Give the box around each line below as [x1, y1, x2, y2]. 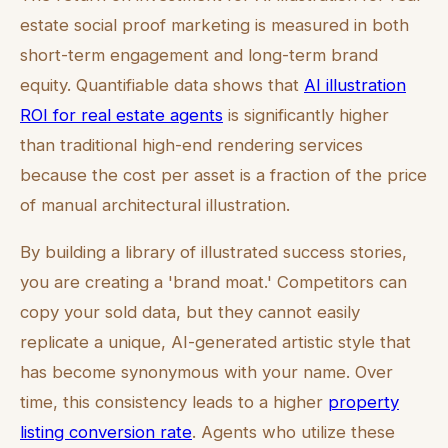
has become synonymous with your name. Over [20, 362, 393, 383]
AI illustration [304, 75, 406, 96]
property [328, 392, 399, 413]
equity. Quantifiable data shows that [20, 75, 304, 96]
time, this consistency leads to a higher [20, 392, 328, 413]
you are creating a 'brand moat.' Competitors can [20, 272, 407, 293]
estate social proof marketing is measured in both [20, 15, 409, 36]
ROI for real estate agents [20, 105, 223, 126]
